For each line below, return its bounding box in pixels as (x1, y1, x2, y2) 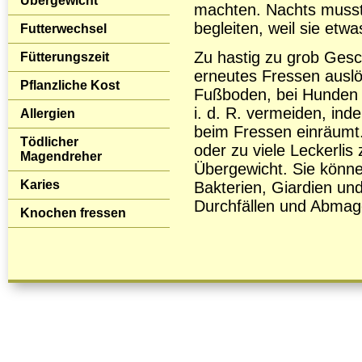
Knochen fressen (20, 206, 126, 220)
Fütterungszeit (20, 50, 109, 64)
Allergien (20, 107, 75, 120)
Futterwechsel (20, 22, 107, 36)
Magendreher (20, 149, 102, 163)
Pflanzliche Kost (20, 78, 120, 92)
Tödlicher (20, 135, 78, 149)
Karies (20, 178, 60, 192)
